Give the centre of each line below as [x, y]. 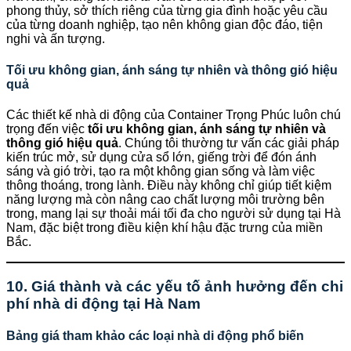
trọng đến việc [47, 128]
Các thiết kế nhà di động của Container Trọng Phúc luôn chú [174, 114]
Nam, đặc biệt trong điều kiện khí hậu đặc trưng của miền [165, 227]
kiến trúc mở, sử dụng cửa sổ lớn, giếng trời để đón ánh [161, 157]
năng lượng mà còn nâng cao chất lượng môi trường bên [165, 199]
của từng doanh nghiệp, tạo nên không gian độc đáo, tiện [165, 25]
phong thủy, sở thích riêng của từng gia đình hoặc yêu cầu [167, 11]
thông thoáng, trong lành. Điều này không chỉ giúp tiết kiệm [169, 185]
